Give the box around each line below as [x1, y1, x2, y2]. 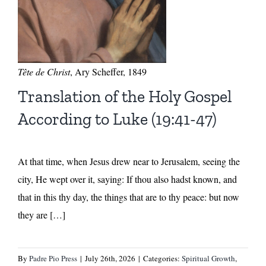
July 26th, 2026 [84, 253, 135, 264]
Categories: [142, 253, 182, 264]
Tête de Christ [17, 65, 70, 78]
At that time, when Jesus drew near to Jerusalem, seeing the [17, 155, 240, 168]
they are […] [17, 208, 65, 221]
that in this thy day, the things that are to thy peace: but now [17, 191, 239, 204]
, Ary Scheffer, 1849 [69, 65, 147, 78]
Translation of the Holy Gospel [17, 87, 232, 107]
